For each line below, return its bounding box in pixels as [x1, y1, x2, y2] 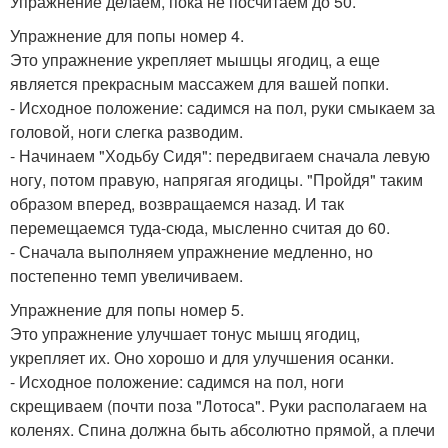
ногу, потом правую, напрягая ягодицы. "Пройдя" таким [10, 167, 423, 191]
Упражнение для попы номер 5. [10, 297, 244, 321]
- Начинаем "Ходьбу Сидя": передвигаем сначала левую [10, 143, 430, 167]
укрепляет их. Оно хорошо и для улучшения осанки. [10, 345, 394, 369]
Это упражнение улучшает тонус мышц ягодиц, [10, 321, 360, 345]
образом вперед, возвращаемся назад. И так [10, 191, 344, 215]
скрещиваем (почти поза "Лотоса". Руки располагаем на [10, 393, 427, 417]
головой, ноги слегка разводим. [10, 119, 243, 143]
